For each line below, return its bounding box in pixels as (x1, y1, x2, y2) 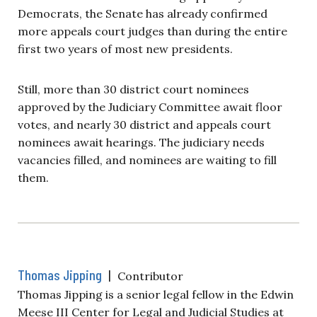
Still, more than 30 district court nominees (18, 81, 249, 96)
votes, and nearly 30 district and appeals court (18, 117, 271, 132)
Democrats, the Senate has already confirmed (18, 6, 267, 21)
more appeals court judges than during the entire (18, 23, 287, 38)
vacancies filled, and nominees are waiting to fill (18, 152, 277, 167)
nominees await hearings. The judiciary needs (18, 134, 265, 149)
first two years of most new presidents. (18, 41, 233, 56)
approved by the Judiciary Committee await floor (18, 99, 282, 114)
